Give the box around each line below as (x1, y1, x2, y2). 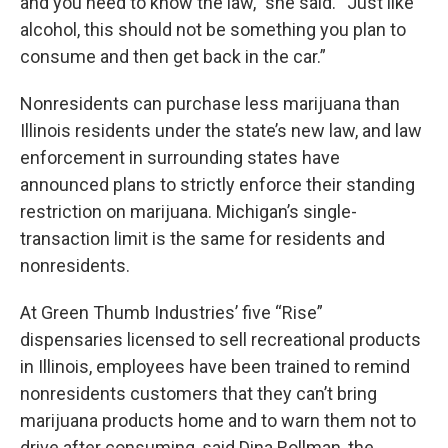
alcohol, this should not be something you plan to (20, 19, 406, 40)
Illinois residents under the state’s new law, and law (20, 120, 422, 141)
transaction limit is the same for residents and (20, 228, 385, 249)
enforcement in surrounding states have (20, 147, 340, 168)
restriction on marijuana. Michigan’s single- (20, 201, 357, 222)
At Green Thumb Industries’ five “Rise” (20, 302, 323, 323)
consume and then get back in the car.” (20, 46, 326, 67)
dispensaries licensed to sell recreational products (20, 329, 421, 350)
